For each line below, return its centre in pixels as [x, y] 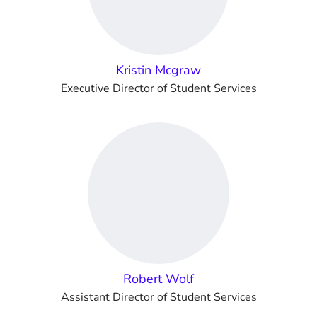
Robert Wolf [158, 279]
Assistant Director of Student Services [158, 297]
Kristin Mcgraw [158, 70]
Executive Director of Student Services [158, 88]
